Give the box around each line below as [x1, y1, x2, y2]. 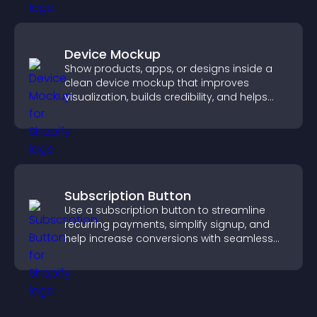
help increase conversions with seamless [64, 231, 273, 246]
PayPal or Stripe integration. [64, 246, 202, 260]
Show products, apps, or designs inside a [64, 62, 272, 76]
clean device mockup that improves [64, 76, 249, 90]
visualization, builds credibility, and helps [64, 90, 267, 104]
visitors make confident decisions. [64, 104, 236, 118]
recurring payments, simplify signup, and [64, 217, 270, 231]
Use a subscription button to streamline [64, 203, 265, 217]
